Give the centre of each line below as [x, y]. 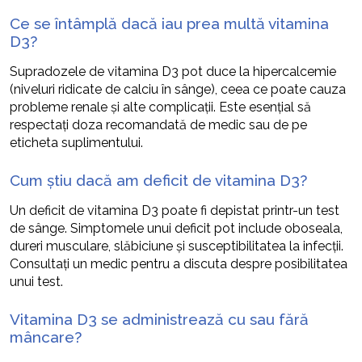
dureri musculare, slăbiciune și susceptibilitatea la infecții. [177, 246]
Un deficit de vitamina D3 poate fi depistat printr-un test [175, 210]
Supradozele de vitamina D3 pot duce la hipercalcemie [173, 71]
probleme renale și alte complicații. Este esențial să [160, 107]
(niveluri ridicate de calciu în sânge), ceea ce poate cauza [178, 89]
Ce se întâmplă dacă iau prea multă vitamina [169, 23]
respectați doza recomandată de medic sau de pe [158, 124]
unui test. [36, 281]
